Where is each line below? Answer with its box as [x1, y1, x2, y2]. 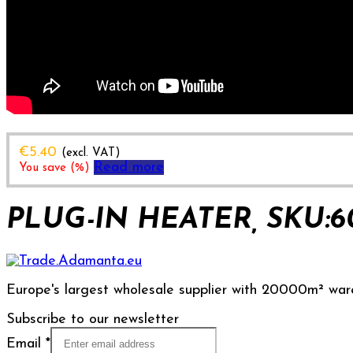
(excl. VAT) [61, 147, 121, 159]
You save [19, 162, 70, 174]
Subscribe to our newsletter [6, 312, 179, 328]
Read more [94, 159, 164, 175]
